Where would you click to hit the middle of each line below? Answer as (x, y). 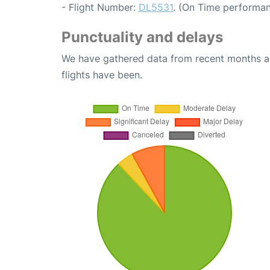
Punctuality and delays (142, 37)
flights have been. (102, 75)
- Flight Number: (100, 8)
